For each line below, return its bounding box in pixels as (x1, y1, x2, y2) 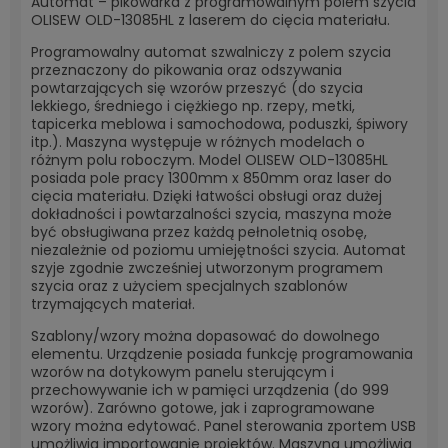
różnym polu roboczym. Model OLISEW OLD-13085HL (31, 150, 388, 170)
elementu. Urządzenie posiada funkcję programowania (31, 344, 413, 364)
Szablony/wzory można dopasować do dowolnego (31, 326, 380, 346)
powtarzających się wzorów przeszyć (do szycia (31, 78, 363, 98)
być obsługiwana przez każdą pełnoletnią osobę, (31, 222, 367, 242)
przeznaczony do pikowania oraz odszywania (31, 60, 342, 80)
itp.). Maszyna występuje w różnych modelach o (31, 132, 365, 152)
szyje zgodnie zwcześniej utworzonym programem (31, 258, 383, 278)
